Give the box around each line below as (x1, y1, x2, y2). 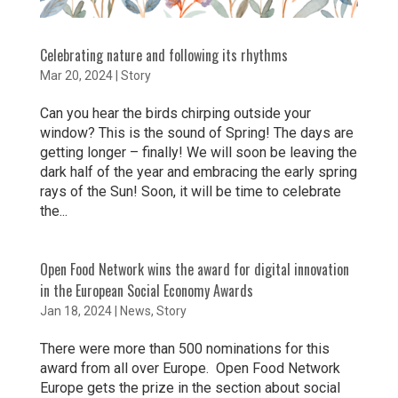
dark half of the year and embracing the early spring (39, 163, 357, 181)
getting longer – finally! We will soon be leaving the (39, 144, 357, 162)
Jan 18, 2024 (39, 304, 112, 319)
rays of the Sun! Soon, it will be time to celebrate (39, 183, 341, 201)
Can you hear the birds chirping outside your (39, 105, 311, 123)
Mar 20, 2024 (39, 68, 113, 84)
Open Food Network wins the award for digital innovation (39, 259, 349, 281)
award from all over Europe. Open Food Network (39, 360, 340, 378)
